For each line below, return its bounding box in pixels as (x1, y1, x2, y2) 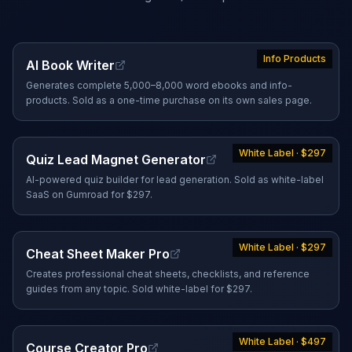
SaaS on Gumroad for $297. (26, 189, 152, 200)
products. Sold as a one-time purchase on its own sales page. (26, 94, 312, 106)
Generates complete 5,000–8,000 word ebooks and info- (26, 79, 292, 91)
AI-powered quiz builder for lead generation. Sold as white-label (26, 174, 324, 185)
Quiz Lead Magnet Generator (26, 152, 206, 167)
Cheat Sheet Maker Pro (26, 246, 170, 262)
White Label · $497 (239, 335, 326, 347)
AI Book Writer (26, 57, 115, 73)
